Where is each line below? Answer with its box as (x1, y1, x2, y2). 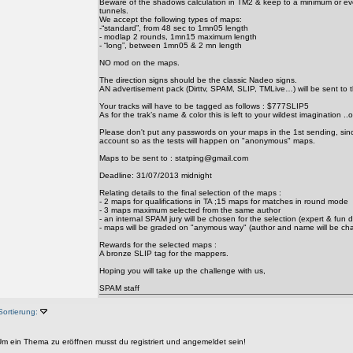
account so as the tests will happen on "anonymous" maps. (99, 136, 315, 145)
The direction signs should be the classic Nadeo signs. (99, 76, 297, 84)
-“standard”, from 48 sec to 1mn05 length (99, 24, 248, 32)
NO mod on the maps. (99, 58, 180, 67)
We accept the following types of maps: (99, 15, 242, 24)
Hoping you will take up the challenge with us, (99, 266, 266, 275)
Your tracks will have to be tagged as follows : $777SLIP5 (99, 102, 309, 110)
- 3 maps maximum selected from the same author (99, 206, 281, 214)
